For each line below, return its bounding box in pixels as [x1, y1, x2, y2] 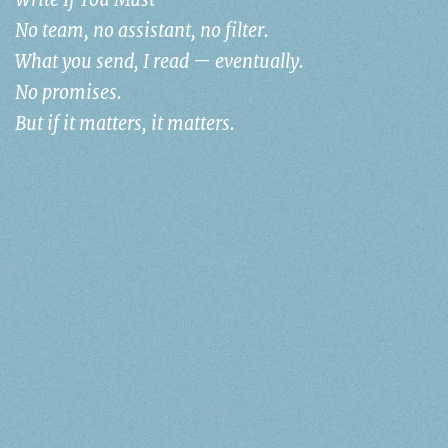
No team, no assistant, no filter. [15, 20, 269, 42]
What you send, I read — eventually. [15, 51, 304, 73]
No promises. [15, 82, 122, 104]
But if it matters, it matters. [15, 113, 235, 135]
